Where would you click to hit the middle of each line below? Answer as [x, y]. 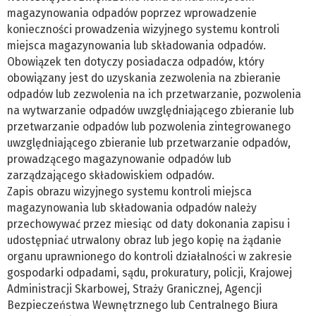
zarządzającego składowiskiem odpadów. [112, 176]
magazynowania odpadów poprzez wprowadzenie [132, 13]
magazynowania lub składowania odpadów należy [132, 208]
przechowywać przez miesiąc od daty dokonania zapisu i [148, 224]
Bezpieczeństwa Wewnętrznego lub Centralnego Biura [142, 305]
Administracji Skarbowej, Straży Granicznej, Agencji [134, 289]
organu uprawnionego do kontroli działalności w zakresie [150, 257]
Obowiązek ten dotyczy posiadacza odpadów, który [136, 62]
